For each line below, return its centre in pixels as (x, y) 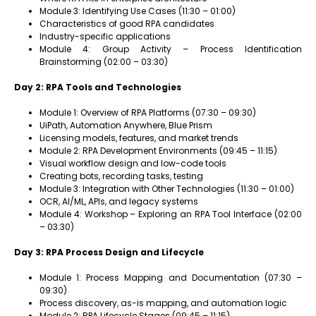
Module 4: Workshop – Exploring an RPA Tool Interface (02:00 (171, 214)
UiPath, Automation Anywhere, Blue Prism (126, 125)
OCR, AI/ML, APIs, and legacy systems (119, 201)
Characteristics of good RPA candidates (127, 24)
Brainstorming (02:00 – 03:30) (104, 62)
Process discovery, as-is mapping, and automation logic (163, 303)
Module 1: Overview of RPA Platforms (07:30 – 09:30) (148, 113)
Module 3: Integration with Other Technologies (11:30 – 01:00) (167, 189)
